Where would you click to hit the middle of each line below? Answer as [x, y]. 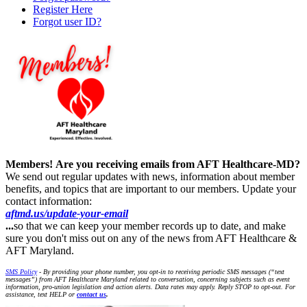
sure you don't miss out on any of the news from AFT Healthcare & [151, 238]
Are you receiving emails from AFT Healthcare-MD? [178, 164]
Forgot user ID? [67, 21]
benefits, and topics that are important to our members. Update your [151, 188]
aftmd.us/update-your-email [67, 213]
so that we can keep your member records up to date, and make [150, 225]
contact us [91, 294]
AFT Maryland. [41, 250]
